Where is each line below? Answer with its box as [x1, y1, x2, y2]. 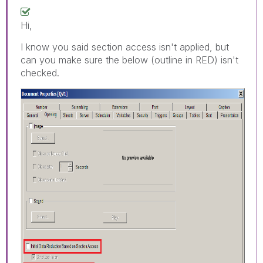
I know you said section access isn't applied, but [21, 41, 229, 53]
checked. [21, 66, 59, 79]
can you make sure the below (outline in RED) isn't [21, 53, 238, 66]
